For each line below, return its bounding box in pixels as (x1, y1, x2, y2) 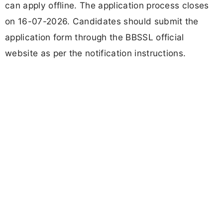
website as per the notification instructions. (5, 48, 186, 59)
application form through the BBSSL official (5, 32, 184, 43)
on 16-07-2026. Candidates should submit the (5, 16, 199, 27)
